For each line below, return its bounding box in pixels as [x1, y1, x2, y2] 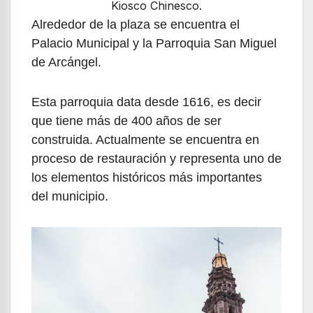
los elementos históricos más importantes [31, 170, 262, 184]
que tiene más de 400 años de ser [31, 113, 221, 128]
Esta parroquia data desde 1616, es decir [31, 94, 261, 109]
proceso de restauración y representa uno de [31, 151, 282, 166]
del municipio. [31, 189, 108, 203]
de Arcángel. [31, 54, 101, 69]
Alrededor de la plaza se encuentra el [31, 17, 240, 31]
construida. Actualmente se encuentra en [31, 132, 259, 147]
